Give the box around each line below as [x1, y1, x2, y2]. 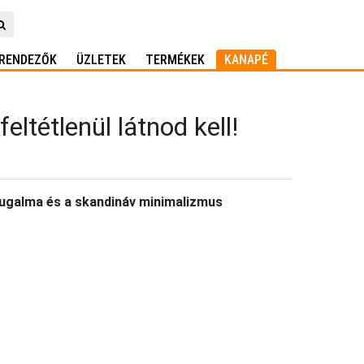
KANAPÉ [224, 52, 268, 67]
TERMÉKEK [145, 52, 205, 67]
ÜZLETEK [76, 52, 126, 67]
